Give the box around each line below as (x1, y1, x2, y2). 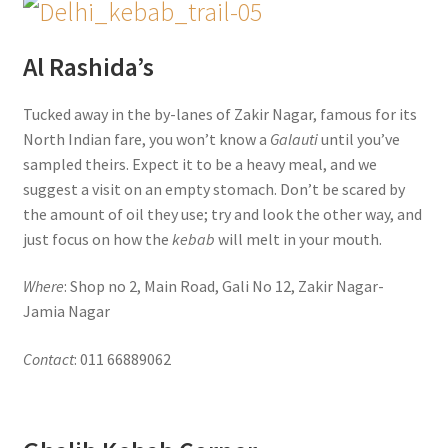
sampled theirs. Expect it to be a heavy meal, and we (22, 153, 377, 174)
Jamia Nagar (22, 301, 110, 322)
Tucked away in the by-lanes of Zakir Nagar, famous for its (22, 103, 417, 124)
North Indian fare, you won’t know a (22, 128, 270, 149)
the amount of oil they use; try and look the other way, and (22, 203, 422, 224)
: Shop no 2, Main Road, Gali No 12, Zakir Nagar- (63, 276, 384, 297)
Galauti (269, 128, 318, 149)
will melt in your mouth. (214, 228, 382, 249)
